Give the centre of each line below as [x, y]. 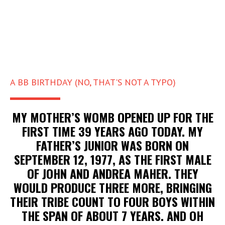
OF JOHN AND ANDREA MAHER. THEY [113, 173]
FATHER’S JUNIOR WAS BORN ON [113, 145]
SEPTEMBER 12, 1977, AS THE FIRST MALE [113, 159]
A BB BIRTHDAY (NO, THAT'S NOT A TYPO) [93, 82]
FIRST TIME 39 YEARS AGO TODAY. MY [113, 131]
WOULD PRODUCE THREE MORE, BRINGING [113, 187]
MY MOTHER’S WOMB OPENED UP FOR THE [113, 117]
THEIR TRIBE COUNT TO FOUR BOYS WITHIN [113, 201]
